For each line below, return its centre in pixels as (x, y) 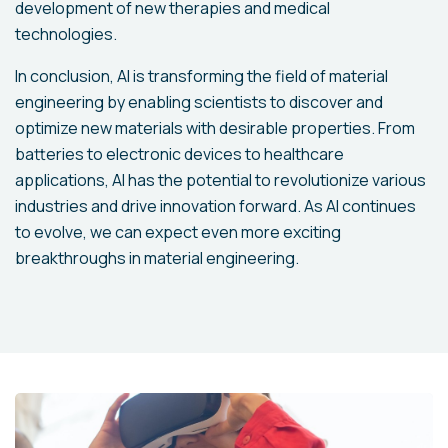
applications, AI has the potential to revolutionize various (220, 180)
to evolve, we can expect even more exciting (178, 232)
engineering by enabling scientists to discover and (199, 102)
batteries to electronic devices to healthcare (179, 154)
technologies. (66, 34)
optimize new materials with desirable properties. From (215, 128)
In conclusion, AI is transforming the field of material (201, 76)
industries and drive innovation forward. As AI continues (215, 206)
